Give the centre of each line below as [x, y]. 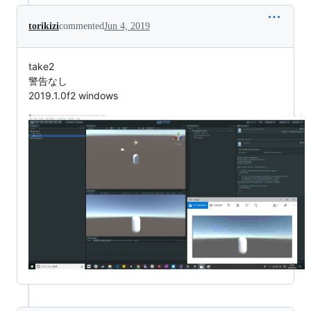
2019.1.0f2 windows [73, 96]
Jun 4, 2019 [127, 26]
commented [82, 26]
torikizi [44, 26]
